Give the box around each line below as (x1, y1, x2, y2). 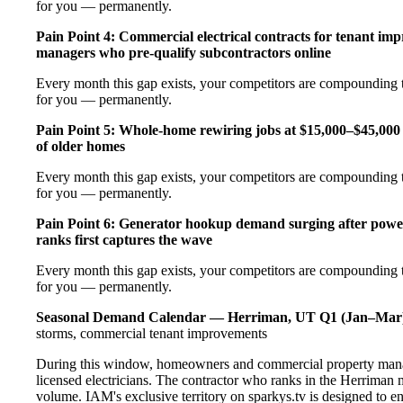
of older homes (36, 138, 125, 154)
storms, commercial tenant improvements (36, 325, 267, 341)
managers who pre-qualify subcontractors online (36, 44, 331, 60)
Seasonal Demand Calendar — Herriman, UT (36, 309, 316, 325)
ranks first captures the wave (36, 231, 212, 247)
